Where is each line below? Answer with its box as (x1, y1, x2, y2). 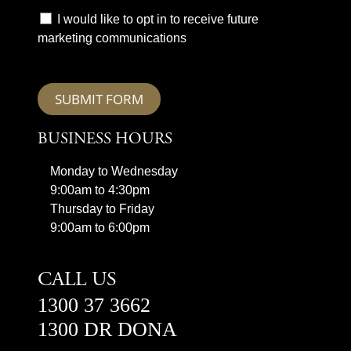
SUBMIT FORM (55, 90, 143, 108)
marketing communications (38, 31, 186, 45)
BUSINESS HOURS (38, 132, 172, 148)
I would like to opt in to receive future (57, 13, 259, 26)
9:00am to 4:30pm (50, 183, 150, 197)
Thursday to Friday (50, 202, 154, 215)
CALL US (38, 270, 117, 291)
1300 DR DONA (38, 318, 177, 341)
